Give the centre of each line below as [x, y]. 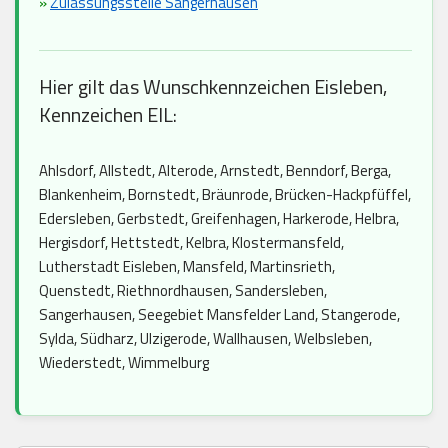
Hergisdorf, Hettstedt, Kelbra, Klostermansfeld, [191, 243]
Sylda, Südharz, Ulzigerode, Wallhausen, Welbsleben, [205, 339]
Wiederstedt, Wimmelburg [124, 363]
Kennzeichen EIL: [108, 115]
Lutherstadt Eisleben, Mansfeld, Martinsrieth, [187, 267]
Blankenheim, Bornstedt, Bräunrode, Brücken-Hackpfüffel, [225, 195]
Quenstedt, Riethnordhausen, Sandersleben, [183, 291]
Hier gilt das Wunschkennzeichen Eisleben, [213, 87]
